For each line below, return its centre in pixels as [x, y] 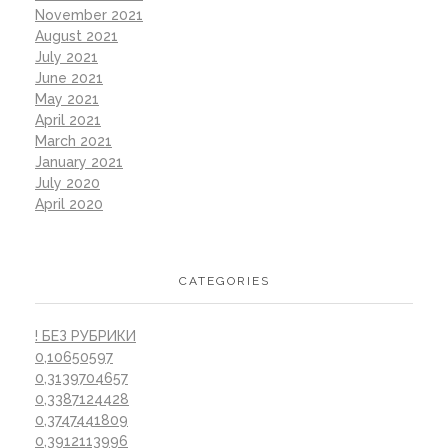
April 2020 [69, 204]
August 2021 [76, 36]
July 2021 [66, 57]
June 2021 [69, 78]
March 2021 [73, 141]
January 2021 [79, 162]
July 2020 [67, 183]
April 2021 [68, 120]
